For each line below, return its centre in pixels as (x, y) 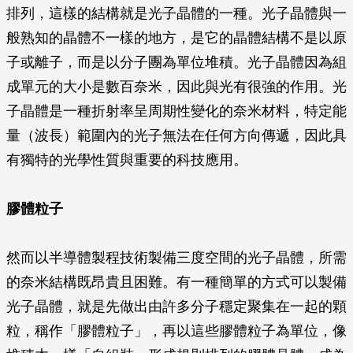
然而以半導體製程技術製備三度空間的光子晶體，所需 (176, 258)
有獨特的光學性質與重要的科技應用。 (127, 160)
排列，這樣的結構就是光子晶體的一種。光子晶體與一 (176, 13)
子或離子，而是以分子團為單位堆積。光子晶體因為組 (176, 62)
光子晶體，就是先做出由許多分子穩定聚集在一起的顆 (176, 307)
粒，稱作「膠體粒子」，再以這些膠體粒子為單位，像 (176, 331)
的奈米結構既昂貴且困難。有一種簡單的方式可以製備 (176, 282)
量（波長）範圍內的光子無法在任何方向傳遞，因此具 (176, 136)
